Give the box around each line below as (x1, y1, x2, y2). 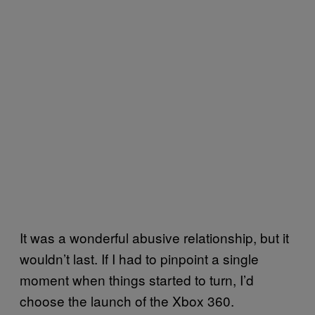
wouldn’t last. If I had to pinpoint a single (20, 248, 259, 268)
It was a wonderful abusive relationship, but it (20, 227, 289, 247)
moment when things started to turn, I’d (20, 269, 254, 289)
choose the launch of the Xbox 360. (20, 290, 234, 310)
